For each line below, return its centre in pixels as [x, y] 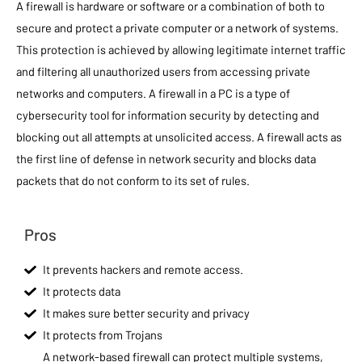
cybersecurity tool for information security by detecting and [168, 115]
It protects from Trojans [103, 335]
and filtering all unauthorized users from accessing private [163, 72]
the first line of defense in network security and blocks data [166, 159]
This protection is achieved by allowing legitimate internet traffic [181, 50]
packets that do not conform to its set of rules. [133, 181]
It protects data [82, 291]
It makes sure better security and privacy [147, 313]
